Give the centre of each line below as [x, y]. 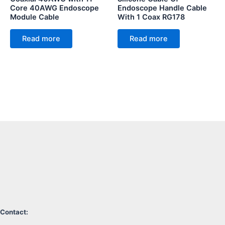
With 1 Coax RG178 [151, 17]
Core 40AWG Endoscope [54, 8]
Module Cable [35, 17]
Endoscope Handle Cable [162, 8]
